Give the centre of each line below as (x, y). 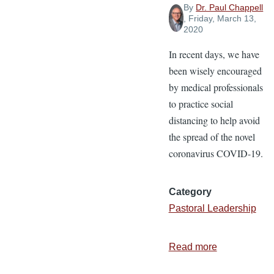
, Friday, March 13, (220, 18)
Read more (193, 246)
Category (190, 191)
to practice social (201, 103)
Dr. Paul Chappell (230, 7)
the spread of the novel (212, 136)
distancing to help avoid (214, 120)
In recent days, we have (214, 54)
